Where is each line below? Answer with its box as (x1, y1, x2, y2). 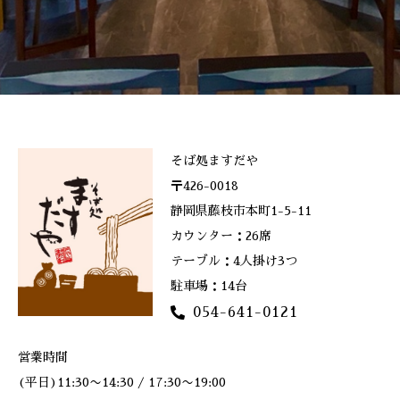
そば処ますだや (171, 154, 259, 168)
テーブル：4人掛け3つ (171, 254, 298, 268)
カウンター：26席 (171, 229, 272, 243)
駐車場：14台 (171, 279, 248, 293)
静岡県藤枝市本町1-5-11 (171, 204, 312, 218)
